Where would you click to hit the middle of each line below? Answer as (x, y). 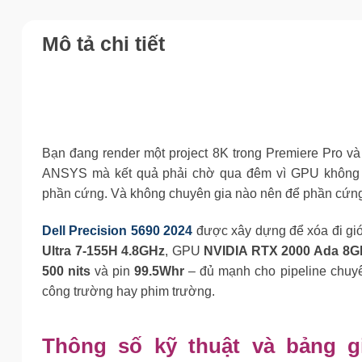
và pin (113, 271)
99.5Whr (160, 271)
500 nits (67, 271)
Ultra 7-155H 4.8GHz (104, 250)
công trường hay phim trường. (128, 291)
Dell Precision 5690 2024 (118, 230)
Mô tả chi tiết (103, 44)
